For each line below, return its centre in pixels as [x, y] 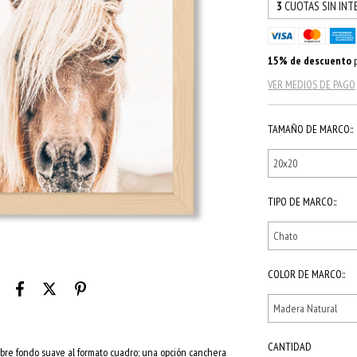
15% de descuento [310, 60]
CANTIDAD [290, 346]
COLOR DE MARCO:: [307, 274]
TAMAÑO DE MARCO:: [311, 129]
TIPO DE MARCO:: [302, 201]
